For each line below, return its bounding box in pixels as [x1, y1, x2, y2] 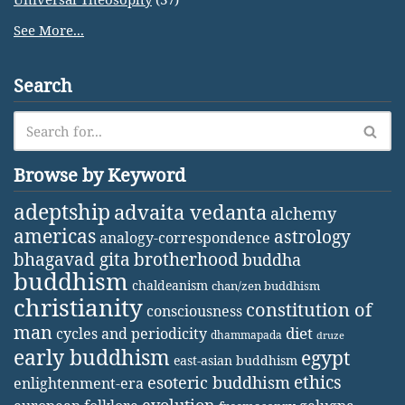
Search [14, 73, 72, 98]
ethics [294, 370, 342, 394]
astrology [274, 225, 351, 249]
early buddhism [14, 343, 170, 372]
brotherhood [134, 248, 239, 270]
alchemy [270, 202, 336, 224]
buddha [242, 249, 301, 270]
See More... [14, 21, 84, 39]
